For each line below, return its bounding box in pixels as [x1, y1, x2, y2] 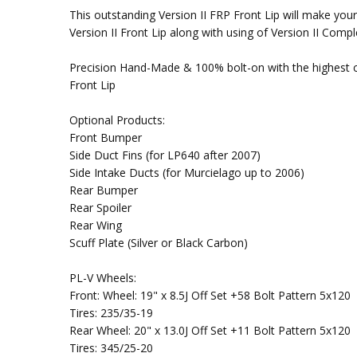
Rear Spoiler [69, 200, 131, 216]
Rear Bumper [69, 182, 138, 198]
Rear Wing [69, 218, 122, 233]
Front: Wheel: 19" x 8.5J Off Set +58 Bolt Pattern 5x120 [69, 288, 351, 304]
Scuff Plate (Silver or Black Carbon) [69, 235, 248, 251]
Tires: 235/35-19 [69, 305, 153, 321]
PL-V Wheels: [69, 270, 136, 286]
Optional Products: [69, 112, 165, 128]
